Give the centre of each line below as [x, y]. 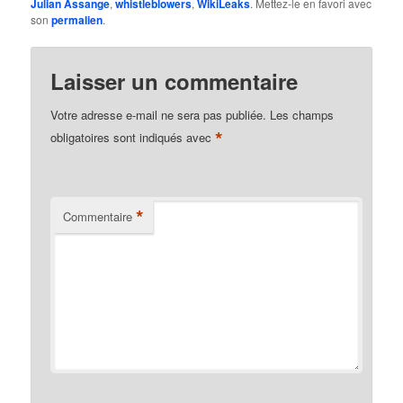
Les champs [302, 114]
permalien [77, 20]
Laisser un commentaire [175, 81]
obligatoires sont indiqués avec [133, 138]
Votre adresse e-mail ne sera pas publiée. [159, 114]
